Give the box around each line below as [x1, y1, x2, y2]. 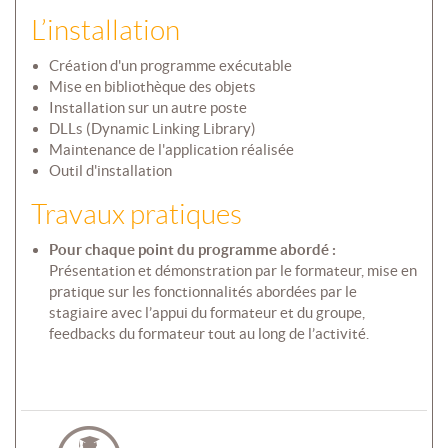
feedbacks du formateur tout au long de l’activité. [48, 325, 369, 343]
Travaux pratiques [31, 199, 242, 231]
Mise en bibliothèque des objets [48, 78, 256, 96]
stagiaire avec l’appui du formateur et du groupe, [48, 304, 365, 322]
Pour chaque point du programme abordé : [48, 241, 336, 259]
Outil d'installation [48, 162, 172, 180]
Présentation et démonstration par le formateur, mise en [48, 262, 417, 280]
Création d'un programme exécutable [48, 57, 292, 75]
